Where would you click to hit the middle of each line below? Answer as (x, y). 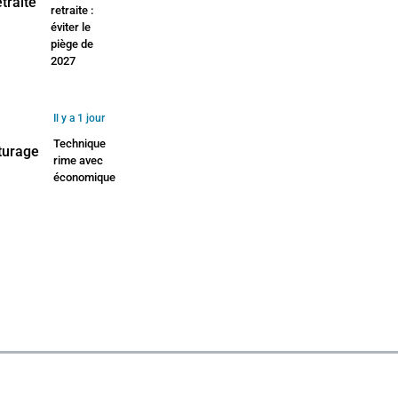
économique (85, 178)
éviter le (71, 28)
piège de (72, 44)
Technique (80, 144)
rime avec (79, 161)
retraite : (72, 11)
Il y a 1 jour (80, 119)
